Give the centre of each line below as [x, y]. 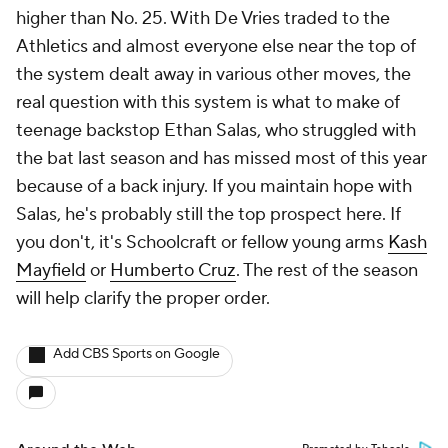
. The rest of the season [327, 270]
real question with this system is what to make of [208, 102]
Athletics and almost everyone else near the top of [216, 46]
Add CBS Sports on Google [136, 354]
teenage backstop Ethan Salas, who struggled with [216, 130]
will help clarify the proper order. [143, 298]
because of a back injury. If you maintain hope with [214, 186]
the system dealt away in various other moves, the [213, 74]
